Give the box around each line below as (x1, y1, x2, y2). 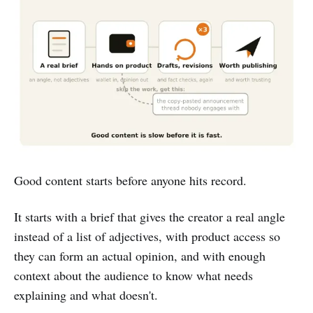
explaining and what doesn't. (14, 286, 158, 304)
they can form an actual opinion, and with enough (14, 247, 265, 265)
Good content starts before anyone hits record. (14, 172, 247, 189)
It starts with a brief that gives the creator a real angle (14, 208, 285, 226)
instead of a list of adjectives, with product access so (14, 228, 280, 245)
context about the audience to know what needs (14, 267, 253, 284)
